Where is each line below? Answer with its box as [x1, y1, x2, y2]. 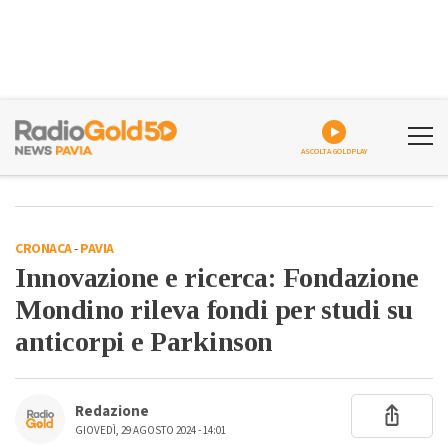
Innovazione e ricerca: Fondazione [15, 262, 419, 293]
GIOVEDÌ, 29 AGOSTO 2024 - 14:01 [75, 423, 226, 438]
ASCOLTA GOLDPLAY [300, 146, 368, 157]
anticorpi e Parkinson [15, 326, 273, 357]
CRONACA [15, 239, 72, 259]
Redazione [75, 401, 149, 422]
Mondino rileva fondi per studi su [15, 294, 413, 325]
